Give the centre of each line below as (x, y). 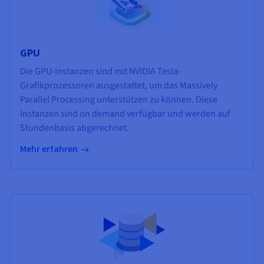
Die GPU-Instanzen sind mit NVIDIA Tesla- (100, 72)
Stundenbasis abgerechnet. (75, 128)
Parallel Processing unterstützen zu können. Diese (119, 100)
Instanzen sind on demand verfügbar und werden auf (125, 114)
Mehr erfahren (49, 148)
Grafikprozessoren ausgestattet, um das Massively (119, 86)
